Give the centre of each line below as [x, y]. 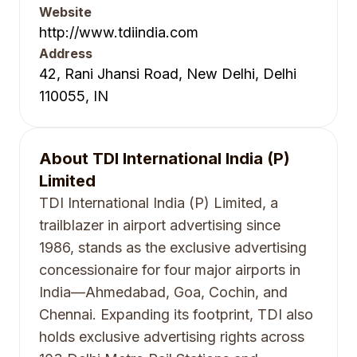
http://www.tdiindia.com [119, 32]
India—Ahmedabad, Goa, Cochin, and [163, 292]
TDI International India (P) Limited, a [159, 203]
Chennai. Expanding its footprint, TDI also [176, 314]
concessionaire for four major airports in [170, 270]
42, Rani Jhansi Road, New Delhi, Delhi [168, 74]
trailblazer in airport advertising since [160, 225]
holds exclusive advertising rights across [172, 337]
